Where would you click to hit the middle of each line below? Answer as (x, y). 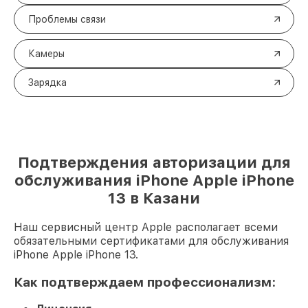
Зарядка (47, 82)
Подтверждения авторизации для (154, 162)
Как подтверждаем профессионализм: (145, 282)
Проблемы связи (67, 19)
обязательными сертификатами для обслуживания (151, 241)
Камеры (46, 54)
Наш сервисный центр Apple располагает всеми (146, 227)
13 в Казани (154, 198)
